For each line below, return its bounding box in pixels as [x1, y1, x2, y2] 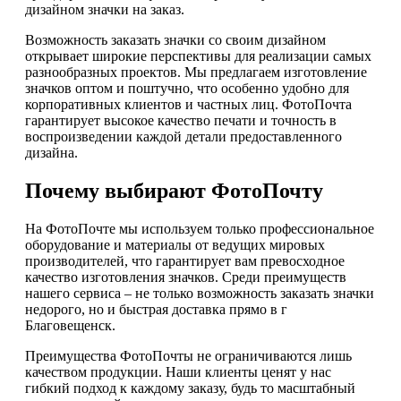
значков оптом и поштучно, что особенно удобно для [25, 81, 349, 97]
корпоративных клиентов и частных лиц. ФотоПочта [25, 97, 352, 113]
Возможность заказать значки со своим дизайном [25, 32, 326, 48]
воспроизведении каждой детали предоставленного [25, 129, 342, 145]
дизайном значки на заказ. [25, 2, 184, 18]
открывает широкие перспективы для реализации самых [25, 48, 371, 64]
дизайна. [25, 145, 78, 161]
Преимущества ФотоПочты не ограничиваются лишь [25, 348, 352, 364]
